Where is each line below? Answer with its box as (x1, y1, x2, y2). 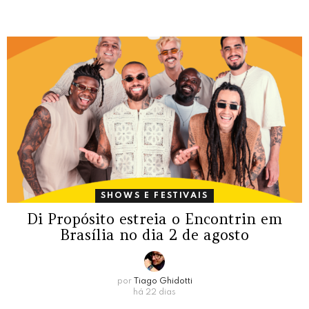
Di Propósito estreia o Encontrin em (27, 209, 282, 228)
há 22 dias (133, 288, 176, 297)
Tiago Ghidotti (133, 277, 192, 286)
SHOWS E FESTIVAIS (100, 191, 209, 200)
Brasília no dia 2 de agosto (60, 225, 249, 244)
